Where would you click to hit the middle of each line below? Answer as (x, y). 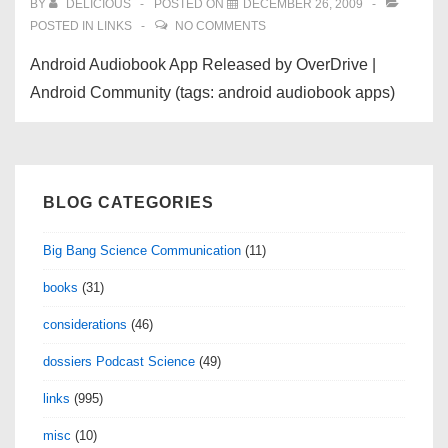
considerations (85, 324)
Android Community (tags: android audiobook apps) (212, 92)
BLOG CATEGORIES (128, 202)
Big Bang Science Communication (142, 250)
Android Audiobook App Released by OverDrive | (203, 64)
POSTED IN (63, 26)
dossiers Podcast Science (119, 361)
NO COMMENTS (220, 26)
